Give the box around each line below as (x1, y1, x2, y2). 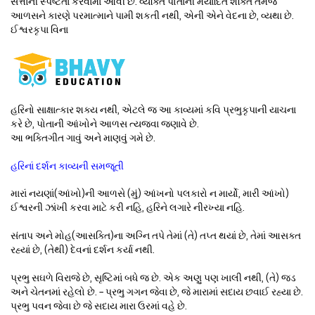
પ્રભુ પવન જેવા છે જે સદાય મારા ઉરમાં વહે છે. (11, 301, 187, 311)
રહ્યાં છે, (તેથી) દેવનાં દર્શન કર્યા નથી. (11, 245, 155, 255)
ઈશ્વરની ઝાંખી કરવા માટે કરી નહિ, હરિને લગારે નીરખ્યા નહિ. (11, 203, 245, 213)
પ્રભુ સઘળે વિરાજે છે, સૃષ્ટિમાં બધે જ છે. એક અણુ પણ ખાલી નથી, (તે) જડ (11, 273, 296, 283)
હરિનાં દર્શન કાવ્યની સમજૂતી (11, 161, 124, 171)
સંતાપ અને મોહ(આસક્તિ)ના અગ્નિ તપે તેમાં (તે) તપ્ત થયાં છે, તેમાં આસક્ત (11, 231, 301, 240)
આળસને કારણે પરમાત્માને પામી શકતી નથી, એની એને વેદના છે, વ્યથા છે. (11, 11, 294, 20)
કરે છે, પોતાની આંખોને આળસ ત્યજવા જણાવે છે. (11, 120, 199, 129)
